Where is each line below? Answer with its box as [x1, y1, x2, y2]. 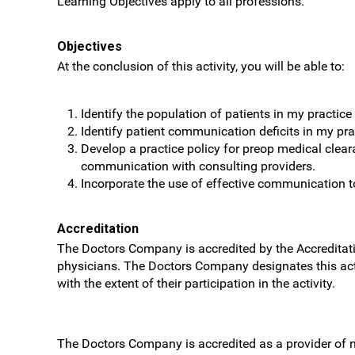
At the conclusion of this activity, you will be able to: [57, 59, 345, 74]
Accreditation [57, 221, 139, 236]
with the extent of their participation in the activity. [57, 276, 335, 291]
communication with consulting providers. [81, 158, 315, 174]
